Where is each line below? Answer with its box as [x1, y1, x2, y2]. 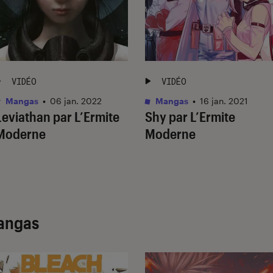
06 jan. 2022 [50, 96, 102, 107]
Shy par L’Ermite [145, 108, 235, 125]
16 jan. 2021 [200, 96, 248, 107]
